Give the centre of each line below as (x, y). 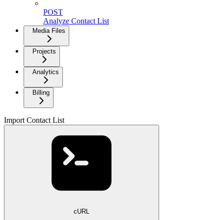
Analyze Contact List (76, 21)
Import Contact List (34, 120)
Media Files (49, 31)
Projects (44, 52)
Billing (41, 93)
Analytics (46, 72)
